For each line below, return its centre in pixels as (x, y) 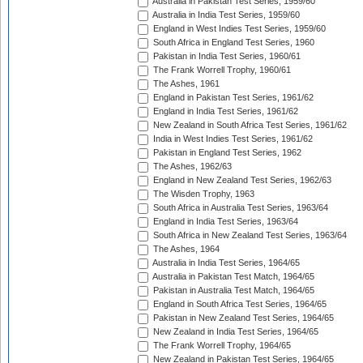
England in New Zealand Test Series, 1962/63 (241, 180)
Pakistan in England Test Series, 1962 (226, 153)
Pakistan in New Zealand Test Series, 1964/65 (242, 318)
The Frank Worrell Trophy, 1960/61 (221, 70)
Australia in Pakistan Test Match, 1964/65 (233, 277)
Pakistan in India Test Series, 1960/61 (226, 56)
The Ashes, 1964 (185, 249)
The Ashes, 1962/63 (191, 167)
